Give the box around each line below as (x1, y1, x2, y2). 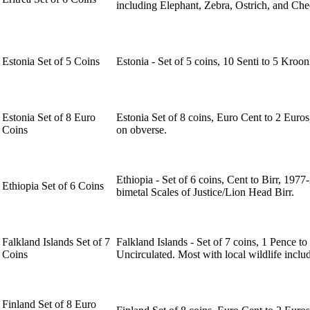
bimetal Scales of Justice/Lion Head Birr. (116, 186, 294, 199)
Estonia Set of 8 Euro (2, 111, 95, 124)
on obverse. (116, 124, 167, 136)
